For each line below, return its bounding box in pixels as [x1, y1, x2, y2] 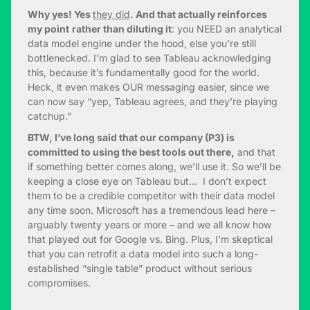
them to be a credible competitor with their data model [28, 189, 275, 201]
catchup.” [28, 109, 71, 122]
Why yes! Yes [28, 8, 93, 20]
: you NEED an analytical [172, 22, 282, 35]
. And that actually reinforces [130, 8, 267, 20]
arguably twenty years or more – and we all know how [28, 218, 271, 230]
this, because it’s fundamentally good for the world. [28, 66, 259, 78]
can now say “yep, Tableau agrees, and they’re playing [28, 95, 277, 107]
